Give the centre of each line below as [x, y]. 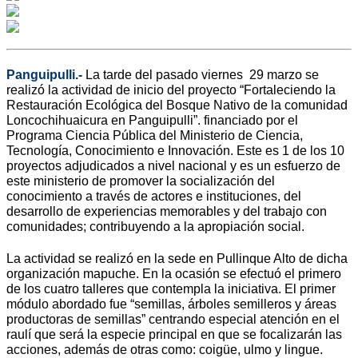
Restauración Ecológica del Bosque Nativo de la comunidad [177, 105]
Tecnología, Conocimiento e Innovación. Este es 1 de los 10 [175, 150]
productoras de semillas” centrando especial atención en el [173, 320]
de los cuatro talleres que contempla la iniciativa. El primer [171, 289]
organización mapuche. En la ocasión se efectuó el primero [174, 274]
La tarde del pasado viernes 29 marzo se [202, 74]
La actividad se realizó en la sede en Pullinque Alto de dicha [177, 259]
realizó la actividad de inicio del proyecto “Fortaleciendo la [171, 89]
